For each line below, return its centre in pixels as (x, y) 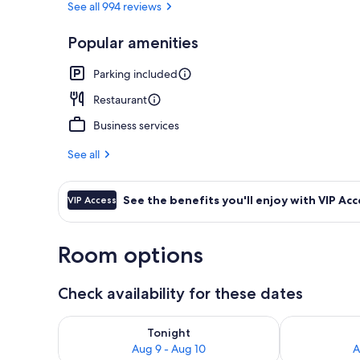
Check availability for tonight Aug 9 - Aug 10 (186, 323)
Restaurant (120, 99)
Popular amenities (133, 42)
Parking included (135, 74)
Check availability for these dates (180, 293)
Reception (321, 51)
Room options (131, 254)
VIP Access (92, 199)
